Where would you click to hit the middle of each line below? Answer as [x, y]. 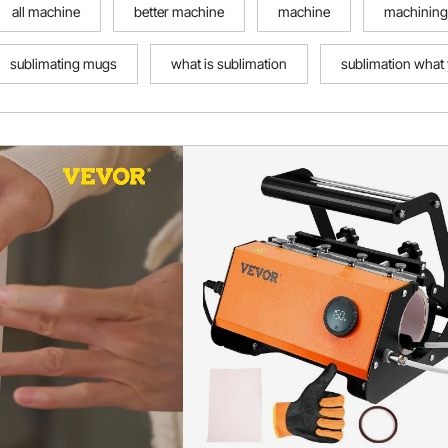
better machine [179, 11]
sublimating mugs [63, 63]
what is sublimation [229, 63]
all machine [46, 11]
